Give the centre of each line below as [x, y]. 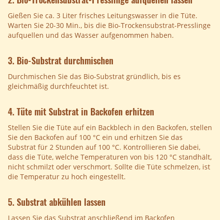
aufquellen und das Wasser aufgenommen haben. [91, 35]
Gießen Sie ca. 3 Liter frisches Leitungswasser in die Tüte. [103, 16]
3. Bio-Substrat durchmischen [61, 61]
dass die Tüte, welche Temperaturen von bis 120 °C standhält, [110, 157]
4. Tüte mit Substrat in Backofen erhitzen [81, 112]
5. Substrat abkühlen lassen [57, 202]
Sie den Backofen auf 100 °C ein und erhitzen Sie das [95, 137]
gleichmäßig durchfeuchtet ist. [58, 86]
